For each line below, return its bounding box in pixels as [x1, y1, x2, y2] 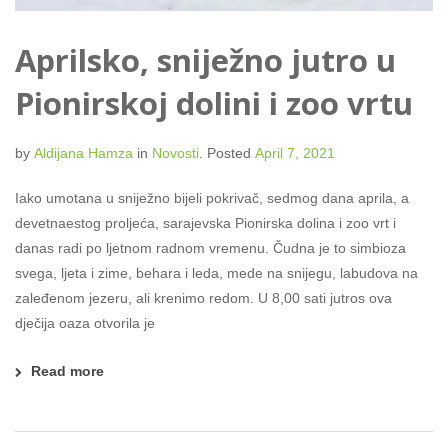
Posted [207, 144, 251, 161]
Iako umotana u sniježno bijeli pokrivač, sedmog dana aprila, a [15, 189, 409, 206]
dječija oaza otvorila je [15, 314, 155, 331]
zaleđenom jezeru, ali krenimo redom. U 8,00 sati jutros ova [15, 289, 392, 306]
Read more [31, 362, 104, 379]
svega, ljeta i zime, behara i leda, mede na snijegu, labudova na [15, 264, 418, 281]
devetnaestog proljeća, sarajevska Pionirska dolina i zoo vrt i [15, 214, 396, 231]
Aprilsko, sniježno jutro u [15, 38, 396, 81]
